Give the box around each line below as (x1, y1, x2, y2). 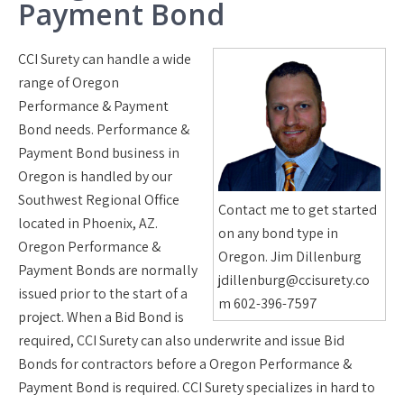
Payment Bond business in (18, 143, 179, 162)
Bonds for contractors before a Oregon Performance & (18, 354, 352, 373)
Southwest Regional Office (18, 190, 179, 209)
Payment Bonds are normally (18, 261, 197, 280)
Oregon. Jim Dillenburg (218, 246, 362, 266)
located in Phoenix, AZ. (18, 214, 158, 233)
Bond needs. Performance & (18, 120, 189, 139)
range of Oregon (18, 73, 119, 92)
